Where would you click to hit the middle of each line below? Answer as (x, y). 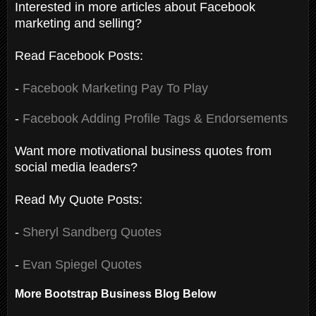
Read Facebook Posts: (81, 55)
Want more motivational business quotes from (143, 151)
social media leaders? (76, 167)
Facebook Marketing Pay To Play (115, 88)
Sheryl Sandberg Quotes (92, 232)
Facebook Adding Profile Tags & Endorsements (155, 118)
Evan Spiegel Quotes (82, 264)
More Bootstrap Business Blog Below (115, 293)
